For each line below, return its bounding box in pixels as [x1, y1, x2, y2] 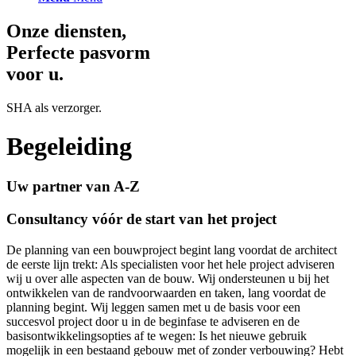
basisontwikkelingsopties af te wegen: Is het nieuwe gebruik [6, 328, 307, 342]
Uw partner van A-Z [6, 178, 140, 195]
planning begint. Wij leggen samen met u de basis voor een [6, 300, 300, 314]
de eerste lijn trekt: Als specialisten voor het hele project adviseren [6, 257, 335, 271]
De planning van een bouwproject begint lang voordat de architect [6, 242, 337, 257]
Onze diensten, [6, 20, 126, 41]
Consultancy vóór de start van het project [6, 211, 277, 228]
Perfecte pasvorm [6, 41, 150, 63]
